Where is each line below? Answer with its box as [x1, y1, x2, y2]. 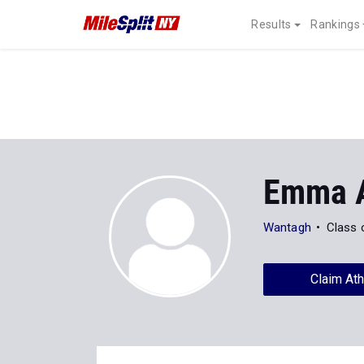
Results [251, 18, 292, 31]
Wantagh [263, 220, 311, 235]
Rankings [310, 18, 360, 31]
